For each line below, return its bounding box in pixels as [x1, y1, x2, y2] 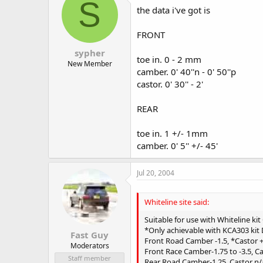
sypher [74, 47, 105, 59]
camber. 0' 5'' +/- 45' [137, 139, 218, 151]
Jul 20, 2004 [137, 167, 174, 178]
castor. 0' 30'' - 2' [137, 77, 203, 90]
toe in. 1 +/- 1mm [137, 127, 208, 139]
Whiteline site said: [144, 196, 209, 207]
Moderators [70, 241, 109, 251]
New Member [67, 59, 112, 69]
